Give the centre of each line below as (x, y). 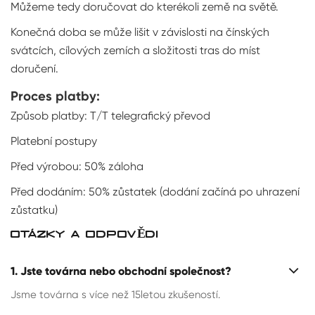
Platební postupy (54, 141)
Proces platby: (55, 96)
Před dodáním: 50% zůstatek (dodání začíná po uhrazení (155, 192)
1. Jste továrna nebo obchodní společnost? (121, 271)
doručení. (34, 69)
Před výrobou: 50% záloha (77, 166)
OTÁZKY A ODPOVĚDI (85, 234)
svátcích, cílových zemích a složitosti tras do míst (135, 50)
